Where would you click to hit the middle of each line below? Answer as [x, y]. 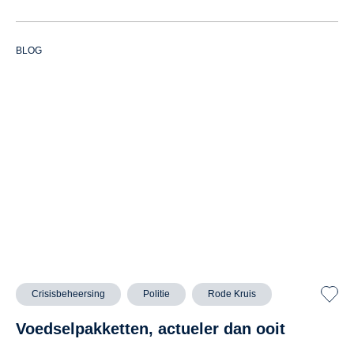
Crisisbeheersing [68, 294]
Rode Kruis [232, 294]
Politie [156, 294]
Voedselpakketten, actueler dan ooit [151, 328]
